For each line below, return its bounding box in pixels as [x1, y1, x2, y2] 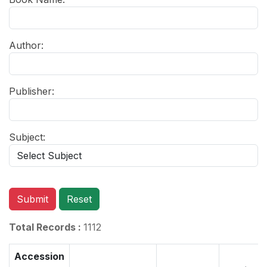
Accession [14, 250, 64, 263]
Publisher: [9, 85, 54, 98]
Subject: [9, 131, 45, 144]
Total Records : [9, 221, 83, 234]
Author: [9, 39, 44, 52]
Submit [17, 193, 48, 206]
